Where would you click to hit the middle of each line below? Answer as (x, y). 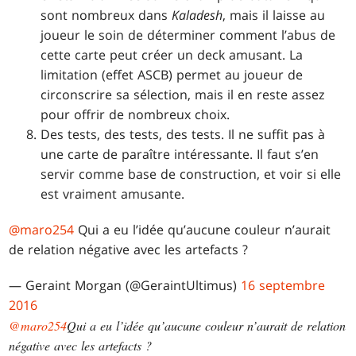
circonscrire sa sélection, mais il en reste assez (183, 95)
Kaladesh (197, 15)
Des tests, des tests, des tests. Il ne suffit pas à (183, 135)
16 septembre (283, 286)
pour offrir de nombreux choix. (135, 115)
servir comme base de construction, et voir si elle (191, 174)
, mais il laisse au (274, 15)
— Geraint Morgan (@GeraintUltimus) (125, 286)
